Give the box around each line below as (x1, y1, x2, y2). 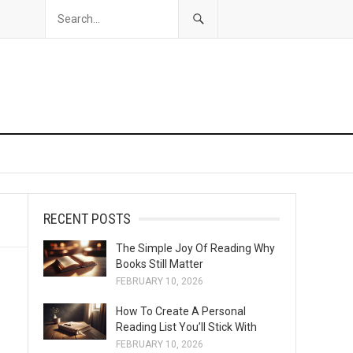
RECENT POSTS (43, 210, 131, 227)
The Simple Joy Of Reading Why (116, 242, 275, 255)
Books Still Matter (116, 258, 203, 270)
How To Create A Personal (116, 305, 246, 318)
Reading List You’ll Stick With (116, 321, 257, 333)
